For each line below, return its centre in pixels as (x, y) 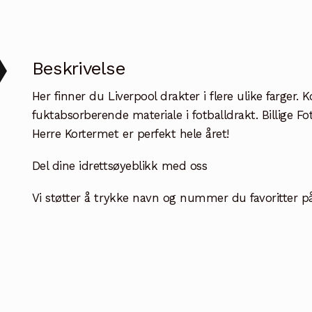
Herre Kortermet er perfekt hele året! (130, 134)
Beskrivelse (78, 68)
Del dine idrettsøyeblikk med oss (119, 166)
